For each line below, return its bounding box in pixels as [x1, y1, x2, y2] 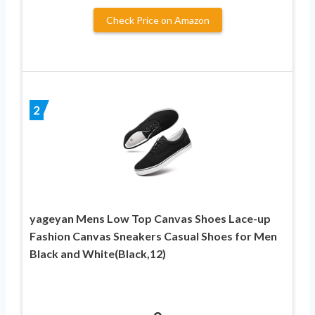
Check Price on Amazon [105, 14, 210, 27]
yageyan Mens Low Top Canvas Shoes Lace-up [30, 212, 271, 226]
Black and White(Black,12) [30, 247, 166, 261]
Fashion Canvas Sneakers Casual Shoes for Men [30, 229, 277, 243]
